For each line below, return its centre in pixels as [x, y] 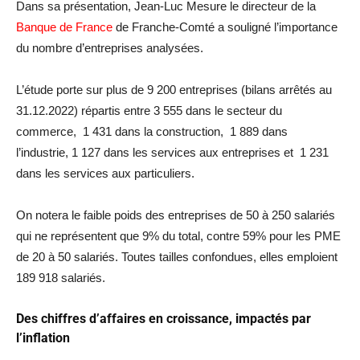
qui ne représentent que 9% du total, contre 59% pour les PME [178, 236]
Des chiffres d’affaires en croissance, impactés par [164, 319]
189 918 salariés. [61, 278]
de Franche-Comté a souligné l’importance [225, 27]
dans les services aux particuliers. [105, 174]
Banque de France [64, 27]
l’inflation [43, 338]
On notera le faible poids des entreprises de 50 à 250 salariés [176, 215]
